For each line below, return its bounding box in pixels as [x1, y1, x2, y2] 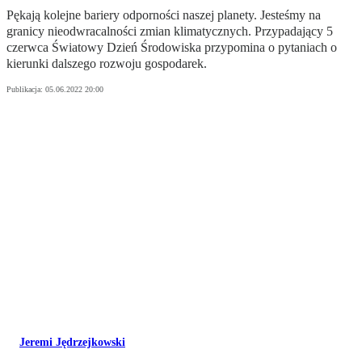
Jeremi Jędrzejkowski [19, 336, 125, 349]
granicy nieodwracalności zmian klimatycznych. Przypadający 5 [6, 24, 333, 39]
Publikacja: [6, 85, 45, 95]
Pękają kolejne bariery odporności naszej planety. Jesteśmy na [6, 8, 321, 23]
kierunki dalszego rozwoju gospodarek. [6, 57, 207, 71]
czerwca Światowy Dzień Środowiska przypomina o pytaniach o [6, 40, 337, 55]
